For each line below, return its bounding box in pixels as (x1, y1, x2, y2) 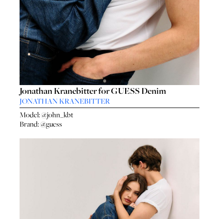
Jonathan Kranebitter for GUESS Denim (20, 85, 166, 97)
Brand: (20, 119, 40, 129)
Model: (20, 110, 41, 120)
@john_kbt (41, 110, 73, 120)
